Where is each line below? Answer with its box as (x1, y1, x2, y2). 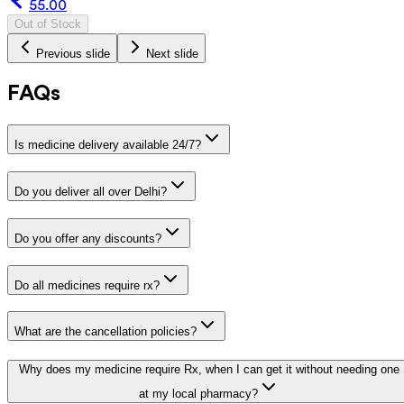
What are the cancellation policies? (14, 325, 197, 339)
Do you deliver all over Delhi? (14, 185, 167, 199)
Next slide (146, 46, 198, 60)
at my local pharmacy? (139, 387, 258, 401)
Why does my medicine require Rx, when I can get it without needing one (19, 363, 399, 377)
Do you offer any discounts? (14, 231, 161, 245)
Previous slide (36, 46, 110, 60)
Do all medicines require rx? (14, 278, 160, 292)
